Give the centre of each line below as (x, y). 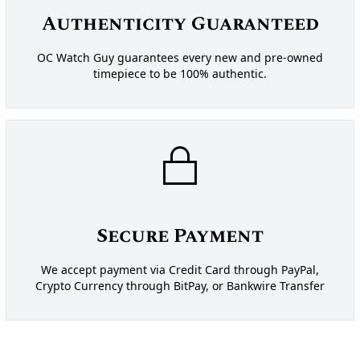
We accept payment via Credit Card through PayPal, (180, 270)
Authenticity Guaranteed (180, 25)
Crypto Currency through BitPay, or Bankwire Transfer (180, 286)
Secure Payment (180, 237)
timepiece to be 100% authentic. (180, 74)
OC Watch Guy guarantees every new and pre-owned (180, 58)
